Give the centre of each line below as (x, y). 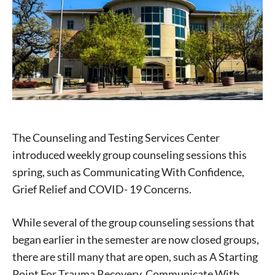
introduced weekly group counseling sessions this (130, 155)
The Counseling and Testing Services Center (116, 138)
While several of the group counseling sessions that (134, 223)
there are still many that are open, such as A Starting (135, 257)
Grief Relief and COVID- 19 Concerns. (102, 189)
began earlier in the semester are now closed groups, (136, 240)
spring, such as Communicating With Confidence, (128, 172)
